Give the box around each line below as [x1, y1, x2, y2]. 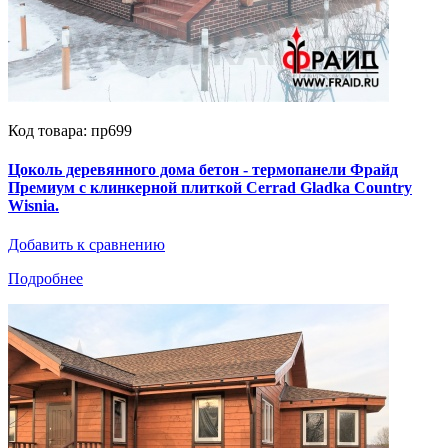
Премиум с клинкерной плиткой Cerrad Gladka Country [8, 178, 412, 196]
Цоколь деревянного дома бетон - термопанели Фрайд [8, 160, 398, 178]
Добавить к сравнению [8, 236, 165, 254]
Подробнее [8, 270, 83, 288]
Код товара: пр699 [8, 121, 132, 139]
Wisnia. [8, 196, 59, 214]
